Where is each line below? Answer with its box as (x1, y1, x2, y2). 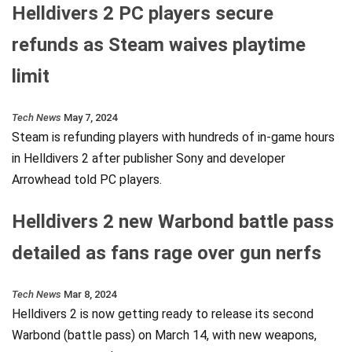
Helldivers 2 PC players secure (12, 2, 273, 25)
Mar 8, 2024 (64, 288, 116, 301)
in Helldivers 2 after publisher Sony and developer (12, 151, 285, 167)
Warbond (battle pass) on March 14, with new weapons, (12, 328, 317, 343)
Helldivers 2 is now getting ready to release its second (12, 306, 313, 322)
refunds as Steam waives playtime (12, 34, 306, 57)
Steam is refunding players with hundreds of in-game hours (12, 130, 335, 145)
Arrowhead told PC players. (12, 172, 162, 188)
